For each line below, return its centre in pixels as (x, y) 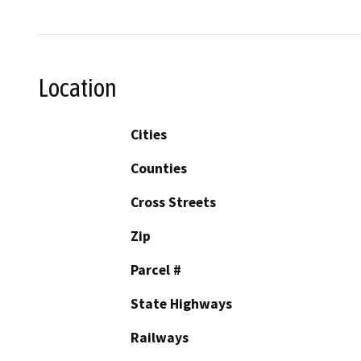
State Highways (181, 304)
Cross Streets (173, 203)
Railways (160, 338)
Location (77, 87)
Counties (159, 169)
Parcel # (156, 270)
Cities (149, 135)
